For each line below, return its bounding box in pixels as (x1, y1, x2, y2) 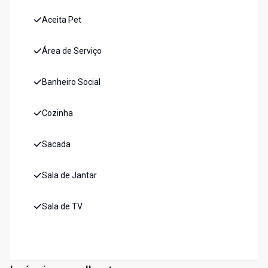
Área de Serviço (42, 46, 102, 56)
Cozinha (42, 108, 73, 118)
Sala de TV (42, 202, 83, 212)
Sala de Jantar (42, 170, 97, 181)
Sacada (42, 139, 71, 150)
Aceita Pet (42, 15, 81, 25)
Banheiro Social (42, 77, 100, 87)
